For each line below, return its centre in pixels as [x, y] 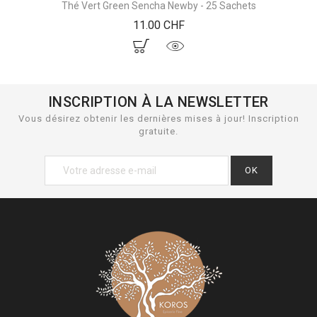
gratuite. [158, 131]
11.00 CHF [158, 25]
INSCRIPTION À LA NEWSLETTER [158, 102]
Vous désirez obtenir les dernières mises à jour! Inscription [158, 118]
